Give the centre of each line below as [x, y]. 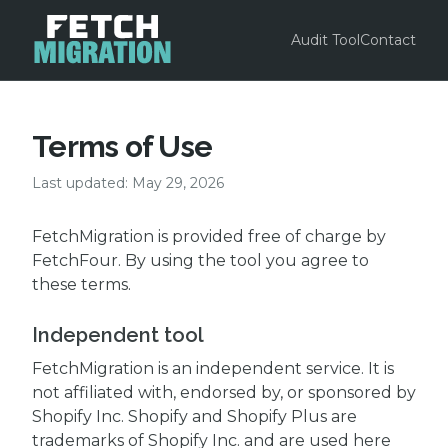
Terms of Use [122, 146]
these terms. [81, 284]
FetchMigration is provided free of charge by [209, 236]
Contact [388, 40]
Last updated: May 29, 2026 [128, 183]
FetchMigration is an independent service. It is [213, 368]
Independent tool [118, 335]
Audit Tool [325, 40]
